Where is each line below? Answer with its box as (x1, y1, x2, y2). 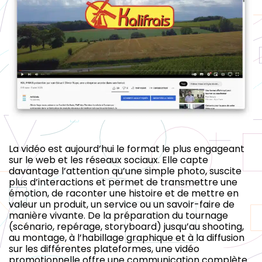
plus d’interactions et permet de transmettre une (9, 175, 237, 189)
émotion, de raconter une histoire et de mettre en (9, 186, 239, 200)
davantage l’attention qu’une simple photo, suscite (9, 164, 242, 178)
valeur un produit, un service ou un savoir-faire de (9, 197, 235, 211)
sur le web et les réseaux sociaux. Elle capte (9, 153, 208, 167)
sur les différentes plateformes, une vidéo (9, 242, 199, 256)
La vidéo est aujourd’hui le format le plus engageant (9, 142, 244, 156)
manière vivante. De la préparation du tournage (9, 208, 228, 222)
